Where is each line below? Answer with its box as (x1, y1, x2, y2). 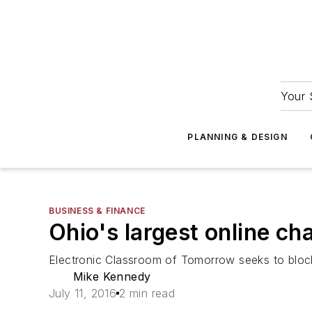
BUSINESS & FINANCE (49, 205, 146, 216)
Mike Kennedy (72, 270, 151, 283)
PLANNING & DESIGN (187, 132, 288, 142)
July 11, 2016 (49, 286, 117, 300)
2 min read (119, 286, 175, 300)
